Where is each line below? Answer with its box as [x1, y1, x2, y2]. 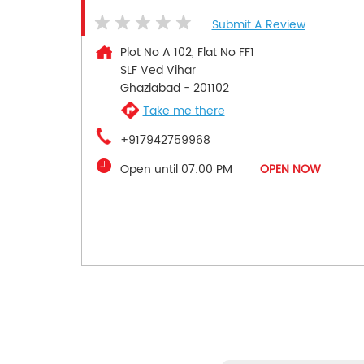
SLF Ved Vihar [119, 61, 196, 80]
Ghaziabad [119, 79, 180, 98]
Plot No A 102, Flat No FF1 [119, 43, 254, 63]
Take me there [142, 101, 225, 120]
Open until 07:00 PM [119, 160, 232, 180]
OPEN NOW [259, 160, 321, 180]
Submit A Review [211, 15, 305, 35]
